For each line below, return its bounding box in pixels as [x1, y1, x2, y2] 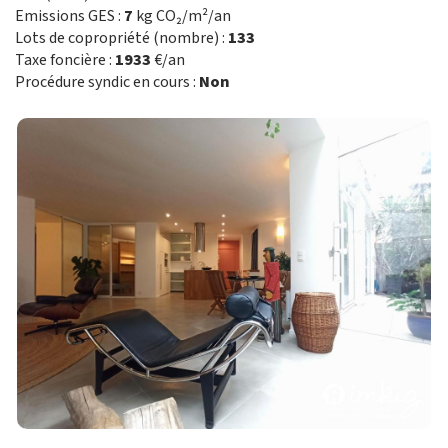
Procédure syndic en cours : [15, 71, 199, 93]
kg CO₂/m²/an [133, 5, 231, 27]
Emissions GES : [15, 5, 124, 27]
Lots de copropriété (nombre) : [15, 27, 228, 49]
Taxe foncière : [15, 49, 115, 71]
